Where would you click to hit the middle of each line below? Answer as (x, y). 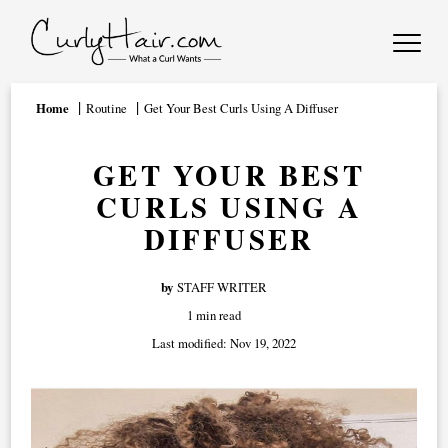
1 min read (214, 315)
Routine (107, 108)
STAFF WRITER (222, 287)
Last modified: (191, 343)
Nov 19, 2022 (263, 343)
